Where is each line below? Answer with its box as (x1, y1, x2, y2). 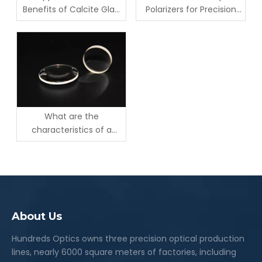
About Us (12, 210, 62, 223)
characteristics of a (31, 124, 112, 136)
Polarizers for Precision (145, 4, 236, 16)
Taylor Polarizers (39, 17, 104, 29)
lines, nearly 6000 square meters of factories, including (12, 246, 236, 258)
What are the (44, 111, 99, 123)
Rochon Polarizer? (35, 137, 108, 150)
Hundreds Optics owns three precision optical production (12, 233, 244, 245)
